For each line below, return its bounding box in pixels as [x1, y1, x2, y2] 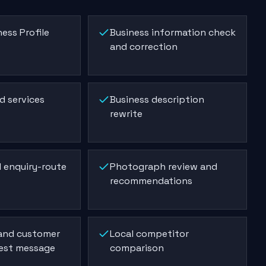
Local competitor [110, 227, 189, 240]
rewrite [110, 107, 143, 120]
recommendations [110, 175, 193, 187]
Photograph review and [110, 160, 218, 173]
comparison [110, 242, 164, 254]
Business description [110, 93, 205, 106]
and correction [110, 40, 178, 53]
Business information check [110, 26, 236, 39]
